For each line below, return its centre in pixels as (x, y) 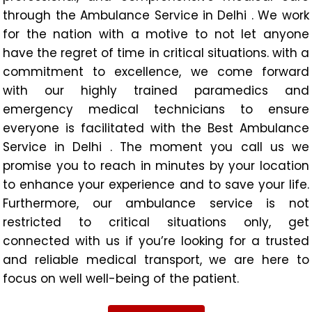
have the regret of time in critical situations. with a (156, 53)
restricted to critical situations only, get (156, 222)
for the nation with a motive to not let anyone (156, 34)
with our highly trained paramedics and (156, 90)
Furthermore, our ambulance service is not (156, 203)
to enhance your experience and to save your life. (156, 184)
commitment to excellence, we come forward (156, 71)
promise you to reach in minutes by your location (156, 165)
